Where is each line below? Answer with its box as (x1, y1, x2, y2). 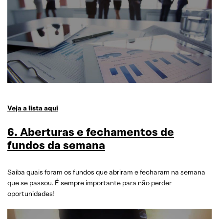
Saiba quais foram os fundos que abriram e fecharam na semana (7, 168, 205, 176)
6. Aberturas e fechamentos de (7, 125, 174, 139)
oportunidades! (7, 189, 55, 198)
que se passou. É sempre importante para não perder (7, 178, 172, 187)
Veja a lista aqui (7, 104, 58, 112)
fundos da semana (7, 138, 105, 153)
